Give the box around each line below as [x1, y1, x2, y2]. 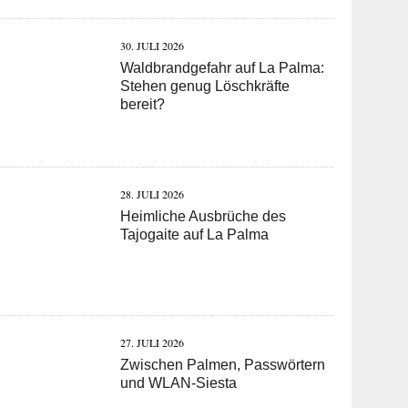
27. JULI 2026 [120, 334, 185, 350]
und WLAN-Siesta [120, 374, 238, 391]
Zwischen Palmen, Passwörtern [120, 356, 326, 372]
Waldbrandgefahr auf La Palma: [120, 59, 325, 76]
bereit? [120, 96, 166, 112]
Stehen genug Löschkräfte [120, 77, 291, 94]
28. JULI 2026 [120, 186, 185, 201]
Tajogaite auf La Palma [120, 226, 270, 242]
